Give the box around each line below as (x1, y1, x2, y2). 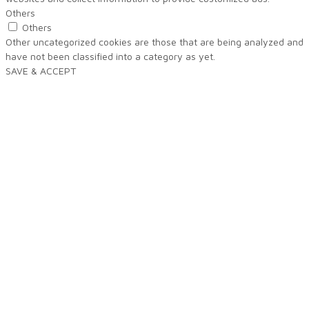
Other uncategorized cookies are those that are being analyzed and (6, 36, 303, 48)
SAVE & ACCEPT (6, 65, 76, 77)
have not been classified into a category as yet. (6, 50, 215, 63)
